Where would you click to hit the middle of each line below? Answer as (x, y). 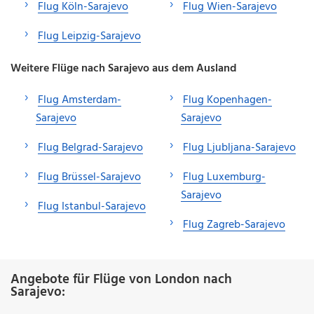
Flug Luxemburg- (224, 177)
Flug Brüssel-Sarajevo (89, 177)
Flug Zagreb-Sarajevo (234, 225)
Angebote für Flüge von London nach (121, 279)
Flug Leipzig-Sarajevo (89, 36)
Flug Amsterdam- (80, 100)
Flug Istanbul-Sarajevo (92, 206)
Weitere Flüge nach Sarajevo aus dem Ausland (124, 68)
